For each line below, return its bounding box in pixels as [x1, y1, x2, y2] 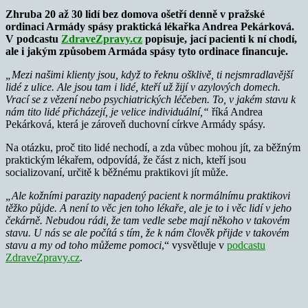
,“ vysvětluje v [162, 239, 227, 251]
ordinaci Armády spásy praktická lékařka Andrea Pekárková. [5, 20, 294, 32]
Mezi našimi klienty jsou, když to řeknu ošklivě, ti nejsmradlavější [12, 68, 293, 80]
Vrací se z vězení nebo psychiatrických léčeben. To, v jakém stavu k [5, 93, 296, 105]
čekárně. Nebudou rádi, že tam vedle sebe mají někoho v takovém [5, 214, 290, 226]
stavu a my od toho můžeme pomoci [5, 239, 162, 251]
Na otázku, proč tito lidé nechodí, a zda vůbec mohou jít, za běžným [5, 141, 300, 153]
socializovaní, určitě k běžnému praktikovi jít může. [5, 166, 228, 178]
